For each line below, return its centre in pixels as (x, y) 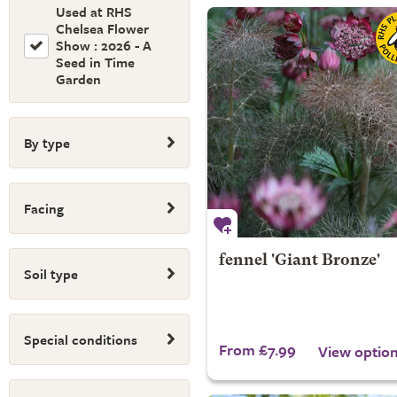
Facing (44, 208)
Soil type (51, 274)
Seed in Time (95, 62)
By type (47, 143)
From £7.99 (257, 350)
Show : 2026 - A (104, 45)
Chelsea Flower (102, 28)
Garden (78, 79)
